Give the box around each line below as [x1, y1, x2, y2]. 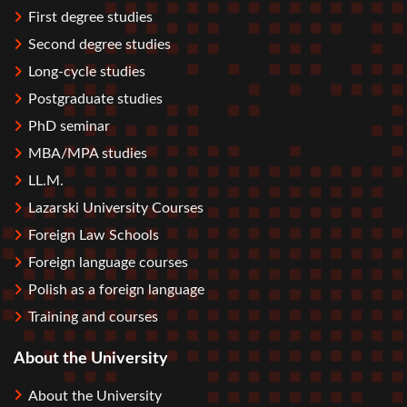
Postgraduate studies [28, 92, 163, 107]
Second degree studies [28, 37, 171, 53]
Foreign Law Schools [28, 228, 159, 243]
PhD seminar [28, 119, 110, 134]
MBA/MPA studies [28, 146, 147, 162]
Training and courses [28, 310, 158, 325]
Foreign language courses [28, 255, 188, 271]
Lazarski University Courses [28, 201, 203, 216]
